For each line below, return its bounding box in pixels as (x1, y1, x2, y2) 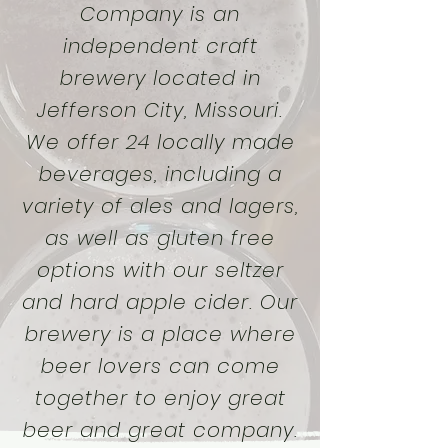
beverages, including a (38, 160, 282, 188)
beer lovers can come (40, 352, 280, 380)
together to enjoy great (34, 384, 286, 412)
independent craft (62, 32, 258, 60)
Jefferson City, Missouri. (37, 96, 283, 124)
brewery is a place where (24, 320, 296, 348)
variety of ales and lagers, (21, 192, 299, 220)
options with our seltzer (36, 256, 284, 284)
